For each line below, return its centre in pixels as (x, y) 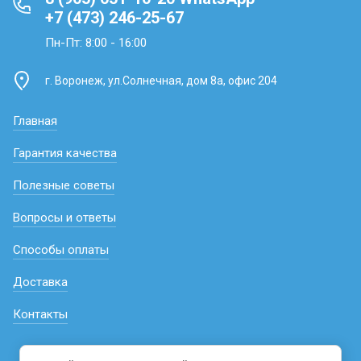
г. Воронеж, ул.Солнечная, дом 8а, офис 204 (161, 81)
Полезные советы (64, 185)
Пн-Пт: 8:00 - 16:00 (96, 43)
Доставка (40, 282)
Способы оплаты (61, 250)
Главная (35, 121)
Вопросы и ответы (64, 218)
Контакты (40, 314)
